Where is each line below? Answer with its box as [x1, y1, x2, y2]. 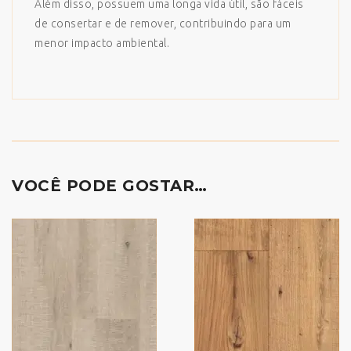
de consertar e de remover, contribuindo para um [34, 17, 291, 30]
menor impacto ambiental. [34, 37, 169, 49]
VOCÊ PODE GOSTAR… [12, 176, 208, 195]
